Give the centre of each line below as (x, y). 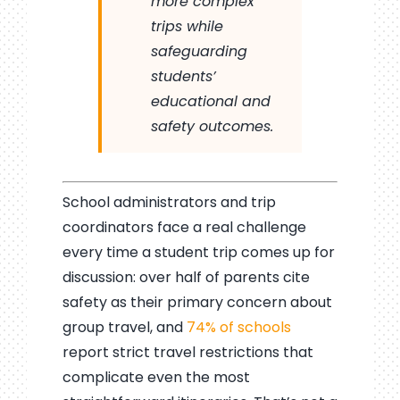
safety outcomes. (212, 126)
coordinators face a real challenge (184, 227)
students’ (183, 76)
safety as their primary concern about (197, 302)
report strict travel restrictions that (187, 352)
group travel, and (124, 327)
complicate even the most (156, 377)
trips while (187, 26)
